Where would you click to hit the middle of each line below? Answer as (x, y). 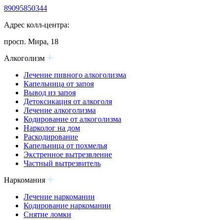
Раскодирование (51, 137)
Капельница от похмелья (65, 146)
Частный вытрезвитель (62, 163)
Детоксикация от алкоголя (68, 101)
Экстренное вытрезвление (68, 154)
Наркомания (26, 180)
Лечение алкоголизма (60, 110)
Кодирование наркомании (67, 206)
